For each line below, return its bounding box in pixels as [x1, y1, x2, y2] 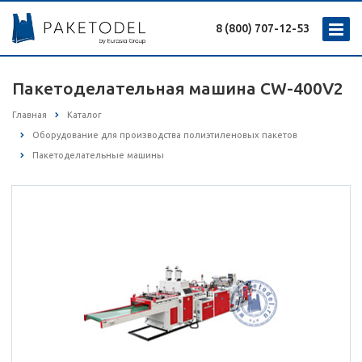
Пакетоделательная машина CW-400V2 [12, 78, 343, 98]
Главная [12, 110, 47, 120]
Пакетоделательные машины [32, 150, 164, 161]
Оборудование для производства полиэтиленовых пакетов [32, 130, 297, 141]
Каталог [67, 110, 102, 120]
